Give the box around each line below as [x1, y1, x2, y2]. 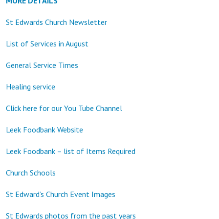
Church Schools [6, 167, 56, 177]
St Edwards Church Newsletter [6, 17, 107, 27]
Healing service [6, 81, 55, 91]
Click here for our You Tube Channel [6, 103, 122, 113]
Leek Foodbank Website [6, 124, 83, 134]
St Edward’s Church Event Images [6, 189, 115, 199]
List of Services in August [6, 38, 88, 48]
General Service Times [6, 60, 78, 70]
